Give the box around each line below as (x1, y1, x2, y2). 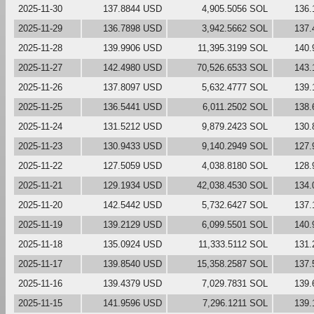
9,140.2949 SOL (202, 140, 268, 151)
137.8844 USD (103, 3, 162, 14)
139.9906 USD (103, 42, 162, 53)
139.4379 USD (103, 278, 162, 289)
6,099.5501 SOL (202, 219, 268, 230)
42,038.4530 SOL (197, 179, 268, 191)
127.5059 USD (103, 160, 162, 171)
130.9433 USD (103, 140, 162, 151)
